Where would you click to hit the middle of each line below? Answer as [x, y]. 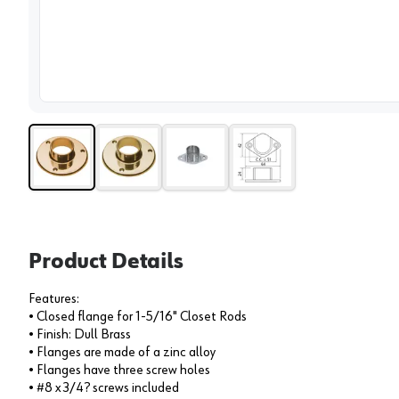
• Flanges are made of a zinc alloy [122, 352]
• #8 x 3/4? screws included [104, 388]
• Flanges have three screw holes [119, 370]
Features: [54, 299]
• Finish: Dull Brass [80, 334]
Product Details [106, 261]
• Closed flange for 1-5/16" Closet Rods [138, 317]
